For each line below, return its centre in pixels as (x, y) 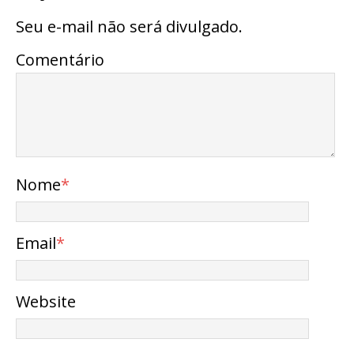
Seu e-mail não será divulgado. (129, 27)
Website (46, 302)
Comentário (60, 60)
